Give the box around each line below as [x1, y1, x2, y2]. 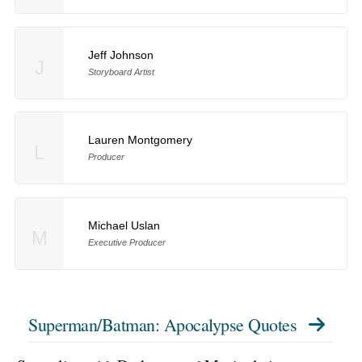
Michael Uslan [87, 219, 160, 233]
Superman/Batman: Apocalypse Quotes [28, 313, 297, 337]
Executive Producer [87, 238, 166, 248]
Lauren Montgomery [87, 133, 192, 147]
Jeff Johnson [87, 48, 154, 61]
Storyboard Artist [87, 66, 154, 77]
